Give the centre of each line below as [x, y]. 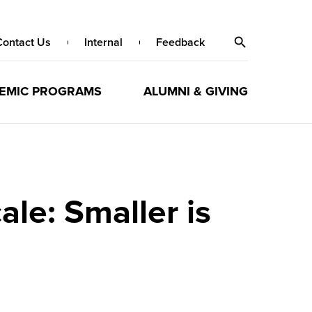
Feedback [180, 42]
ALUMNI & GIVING [195, 91]
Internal [103, 42]
